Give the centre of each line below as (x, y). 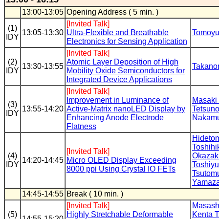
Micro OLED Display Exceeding (121, 160)
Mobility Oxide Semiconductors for (126, 71)
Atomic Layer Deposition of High (122, 62)
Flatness (81, 126)
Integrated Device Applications (119, 79)
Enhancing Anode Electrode (115, 118)
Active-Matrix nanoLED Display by (126, 109)
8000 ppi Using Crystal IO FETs (121, 169)
